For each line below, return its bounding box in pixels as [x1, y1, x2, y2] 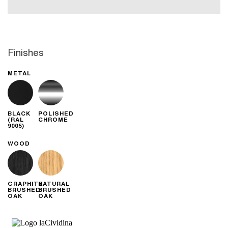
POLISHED [38, 108, 74, 118]
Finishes [8, 44, 44, 59]
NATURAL [38, 179, 70, 188]
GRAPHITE [8, 179, 43, 188]
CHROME [38, 115, 68, 124]
